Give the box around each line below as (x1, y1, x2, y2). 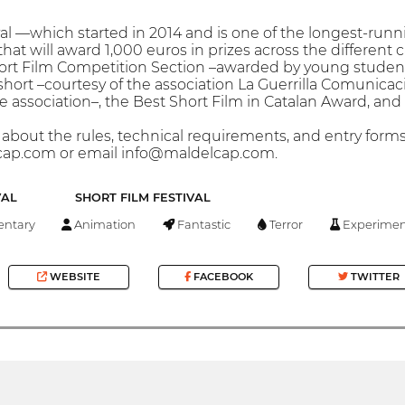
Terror (267, 216, 304, 231)
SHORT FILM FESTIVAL (74, 191, 211, 205)
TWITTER (347, 270, 400, 284)
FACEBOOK (190, 270, 253, 284)
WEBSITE (47, 270, 101, 284)
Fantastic (174, 216, 231, 231)
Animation (71, 216, 137, 231)
